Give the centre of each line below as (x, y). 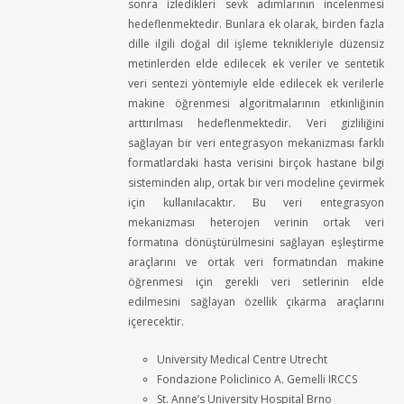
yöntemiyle (220, 83)
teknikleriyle (303, 44)
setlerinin (326, 282)
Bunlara (246, 24)
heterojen (234, 222)
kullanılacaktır (197, 202)
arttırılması (156, 123)
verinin (291, 222)
